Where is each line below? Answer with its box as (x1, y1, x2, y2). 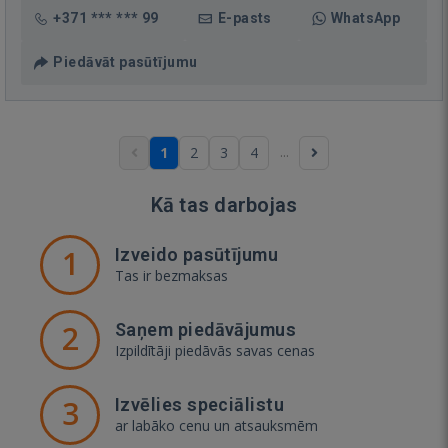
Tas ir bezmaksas (115, 265, 228, 285)
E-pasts (217, 9, 272, 26)
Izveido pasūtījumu (115, 243, 279, 265)
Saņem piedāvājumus (115, 318, 297, 340)
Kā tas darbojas (150, 192, 298, 217)
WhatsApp (330, 9, 401, 26)
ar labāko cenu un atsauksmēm (115, 415, 318, 435)
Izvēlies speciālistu (115, 393, 284, 415)
